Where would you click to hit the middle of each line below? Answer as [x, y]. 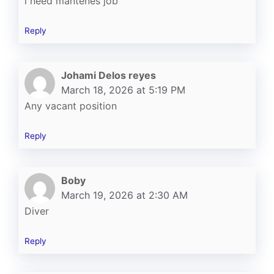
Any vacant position [71, 106]
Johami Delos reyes [109, 75]
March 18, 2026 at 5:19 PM [123, 90]
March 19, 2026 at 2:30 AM [124, 195]
